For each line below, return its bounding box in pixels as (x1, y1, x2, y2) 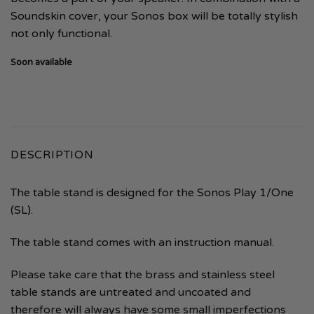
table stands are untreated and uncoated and (11, 285, 251, 299)
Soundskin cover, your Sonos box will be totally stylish (11, 8, 298, 23)
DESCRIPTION (11, 148, 94, 163)
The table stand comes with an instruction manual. (11, 235, 277, 250)
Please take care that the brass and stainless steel (11, 267, 275, 282)
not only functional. (11, 26, 115, 41)
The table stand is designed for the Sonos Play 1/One (11, 186, 294, 200)
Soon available (11, 57, 72, 69)
